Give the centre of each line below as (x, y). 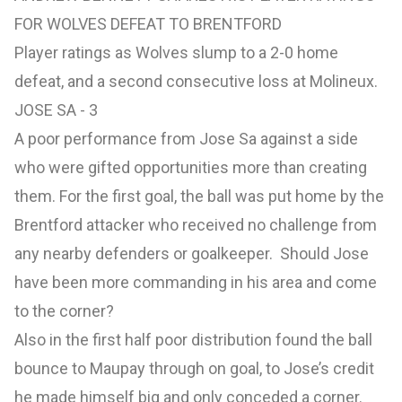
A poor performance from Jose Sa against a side (186, 139)
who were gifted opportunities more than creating (191, 168)
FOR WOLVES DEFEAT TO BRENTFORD (148, 24)
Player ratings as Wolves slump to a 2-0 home (176, 53)
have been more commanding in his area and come (196, 283)
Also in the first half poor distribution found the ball (193, 340)
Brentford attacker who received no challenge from (196, 225)
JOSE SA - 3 (56, 110)
